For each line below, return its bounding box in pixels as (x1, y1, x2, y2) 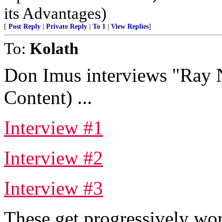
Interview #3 (4, 177, 103, 199)
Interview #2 (4, 147, 103, 168)
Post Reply (8, 23, 41, 30)
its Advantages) (4, 4, 107, 22)
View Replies (111, 23, 149, 30)
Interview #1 (4, 117, 103, 138)
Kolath (30, 39, 78, 57)
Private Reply (46, 23, 87, 30)
